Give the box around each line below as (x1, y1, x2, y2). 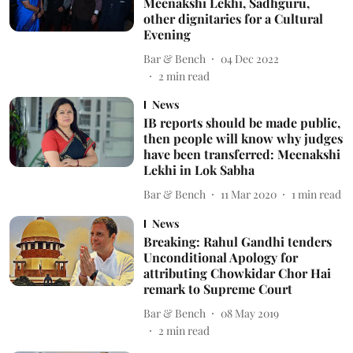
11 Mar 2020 (220, 186, 277, 202)
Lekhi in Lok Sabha (143, 162, 255, 179)
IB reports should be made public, (143, 114, 340, 132)
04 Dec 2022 (220, 50, 279, 66)
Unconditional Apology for (143, 249, 298, 266)
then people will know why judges (143, 130, 343, 147)
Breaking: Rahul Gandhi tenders (143, 233, 332, 251)
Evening (143, 26, 191, 43)
